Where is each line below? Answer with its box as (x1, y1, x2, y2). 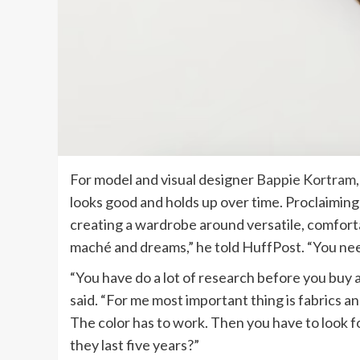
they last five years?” (70, 336, 199, 354)
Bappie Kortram (256, 170, 356, 189)
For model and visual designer (70, 170, 256, 189)
